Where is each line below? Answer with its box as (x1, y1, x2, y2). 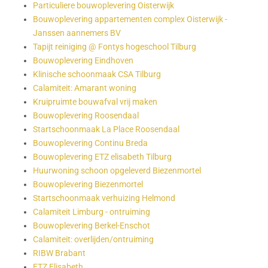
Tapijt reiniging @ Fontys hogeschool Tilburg (33, 42, 196, 52)
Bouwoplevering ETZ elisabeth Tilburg (33, 152, 172, 162)
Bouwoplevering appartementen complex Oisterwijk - (33, 14, 227, 25)
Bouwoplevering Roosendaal (33, 111, 139, 121)
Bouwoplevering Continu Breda (33, 138, 148, 148)
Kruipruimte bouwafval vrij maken (33, 97, 157, 107)
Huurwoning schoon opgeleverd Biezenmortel (33, 166, 201, 176)
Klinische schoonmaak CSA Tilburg (33, 69, 161, 80)
